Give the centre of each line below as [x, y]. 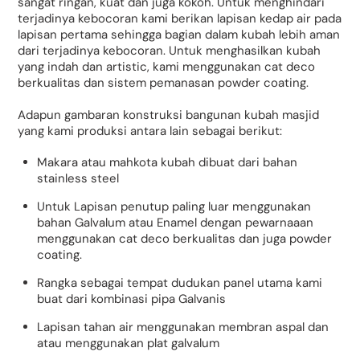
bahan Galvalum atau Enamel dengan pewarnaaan [176, 223]
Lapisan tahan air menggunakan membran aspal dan [183, 327]
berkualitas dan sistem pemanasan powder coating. [164, 83]
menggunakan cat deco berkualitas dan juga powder [185, 239]
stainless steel [78, 179]
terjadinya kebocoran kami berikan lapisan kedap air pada [180, 19]
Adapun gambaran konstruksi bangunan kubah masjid [169, 115]
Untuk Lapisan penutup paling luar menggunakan [174, 207]
